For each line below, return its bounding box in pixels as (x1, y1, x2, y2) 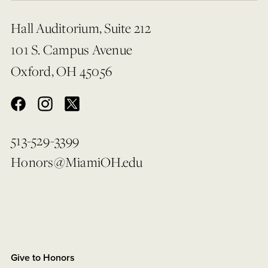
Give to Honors (11, 251, 75, 264)
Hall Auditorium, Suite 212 (11, 19, 151, 36)
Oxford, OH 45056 (11, 62, 112, 80)
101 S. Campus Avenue (11, 40, 132, 58)
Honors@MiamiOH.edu (11, 153, 143, 170)
